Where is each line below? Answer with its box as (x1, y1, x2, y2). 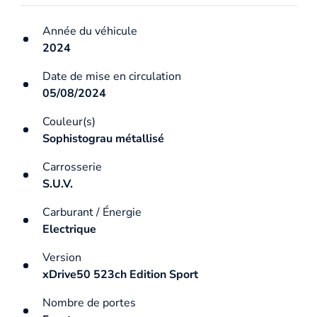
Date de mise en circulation (42, 68, 181, 84)
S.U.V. (42, 175, 73, 192)
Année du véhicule (42, 23, 137, 39)
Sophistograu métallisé (42, 130, 164, 146)
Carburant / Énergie (42, 204, 142, 220)
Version (42, 249, 81, 265)
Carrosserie (42, 158, 102, 175)
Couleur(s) (42, 113, 96, 129)
